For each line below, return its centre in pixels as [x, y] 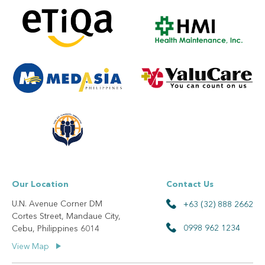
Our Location [40, 184]
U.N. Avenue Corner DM [57, 204]
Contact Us [190, 184]
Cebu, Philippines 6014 [56, 229]
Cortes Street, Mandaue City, [66, 216]
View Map [32, 246]
